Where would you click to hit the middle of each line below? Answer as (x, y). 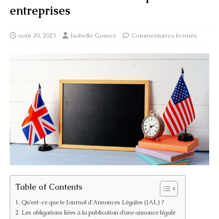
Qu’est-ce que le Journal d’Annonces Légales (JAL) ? (93, 202)
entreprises (40, 10)
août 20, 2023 (37, 35)
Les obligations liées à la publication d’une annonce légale (98, 212)
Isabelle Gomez (93, 35)
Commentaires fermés (164, 35)
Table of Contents (49, 186)
